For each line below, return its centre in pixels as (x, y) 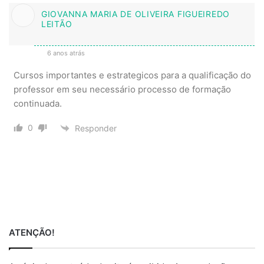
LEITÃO (57, 24)
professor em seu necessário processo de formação (122, 90)
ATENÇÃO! (32, 233)
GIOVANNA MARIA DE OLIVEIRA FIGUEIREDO (136, 14)
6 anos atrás (65, 53)
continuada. (38, 104)
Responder (96, 128)
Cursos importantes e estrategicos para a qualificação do (132, 75)
